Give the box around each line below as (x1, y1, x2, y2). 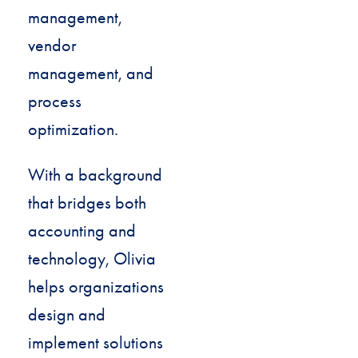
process (28, 90, 82, 112)
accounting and (28, 220, 136, 241)
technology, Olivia (28, 248, 156, 269)
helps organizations (28, 276, 164, 297)
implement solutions (28, 332, 163, 353)
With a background (28, 164, 162, 185)
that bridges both (28, 192, 146, 213)
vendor (28, 34, 77, 56)
